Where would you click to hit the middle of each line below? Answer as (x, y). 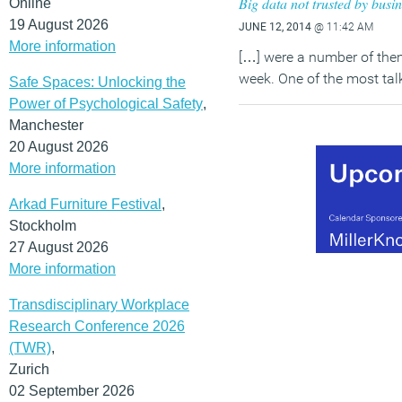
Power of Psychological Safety (106, 103)
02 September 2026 (72, 390)
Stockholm (43, 225)
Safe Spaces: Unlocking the (97, 82)
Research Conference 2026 (97, 326)
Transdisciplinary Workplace (99, 304)
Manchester (46, 125)
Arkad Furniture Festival (85, 204)
